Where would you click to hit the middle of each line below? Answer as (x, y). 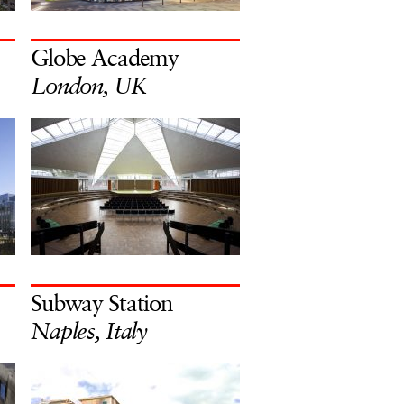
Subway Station (101, 305)
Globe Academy (105, 60)
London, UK (89, 87)
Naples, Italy (89, 333)
